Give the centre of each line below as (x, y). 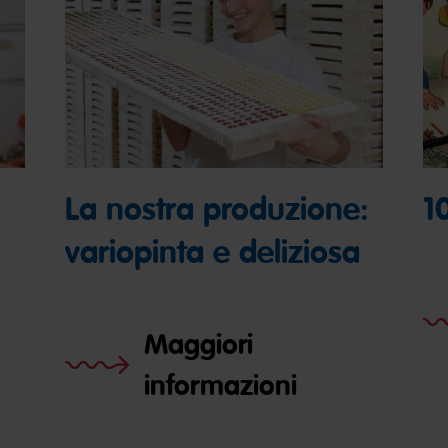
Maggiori (199, 344)
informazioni (221, 385)
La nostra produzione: (217, 209)
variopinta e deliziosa (213, 252)
